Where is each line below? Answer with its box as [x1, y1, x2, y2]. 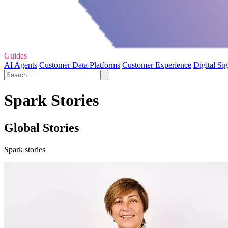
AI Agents [4, 61, 37, 70]
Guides [4, 51, 27, 61]
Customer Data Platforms [39, 61, 120, 70]
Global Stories [4, 121, 79, 134]
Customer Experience [122, 61, 191, 70]
